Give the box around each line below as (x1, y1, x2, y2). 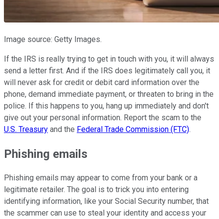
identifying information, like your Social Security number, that (4, 197, 209, 206)
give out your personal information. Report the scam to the (4, 112, 201, 122)
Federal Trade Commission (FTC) (77, 124, 189, 134)
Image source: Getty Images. (4, 34, 102, 44)
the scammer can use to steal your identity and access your (4, 208, 206, 218)
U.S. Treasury (4, 124, 48, 134)
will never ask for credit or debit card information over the (4, 77, 199, 87)
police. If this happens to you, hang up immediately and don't (4, 101, 209, 110)
